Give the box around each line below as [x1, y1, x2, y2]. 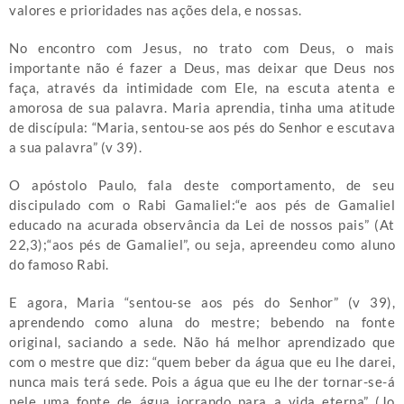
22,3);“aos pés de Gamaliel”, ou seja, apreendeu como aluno [9, 236, 395, 253]
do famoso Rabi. [9, 256, 109, 273]
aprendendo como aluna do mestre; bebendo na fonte [9, 314, 395, 331]
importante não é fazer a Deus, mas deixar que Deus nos [9, 60, 395, 77]
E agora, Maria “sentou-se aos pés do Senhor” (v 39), [9, 294, 395, 311]
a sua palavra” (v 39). [9, 139, 142, 156]
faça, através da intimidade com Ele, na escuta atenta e [9, 79, 395, 96]
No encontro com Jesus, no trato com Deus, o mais [9, 40, 395, 57]
